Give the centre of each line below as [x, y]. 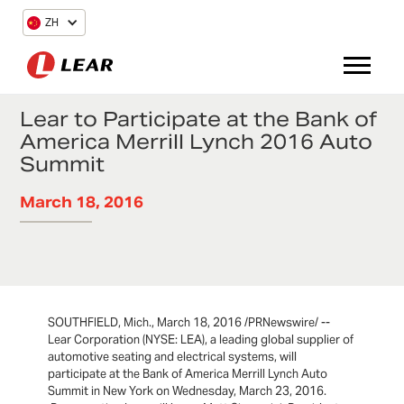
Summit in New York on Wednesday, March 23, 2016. [188, 391]
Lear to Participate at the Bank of [199, 119]
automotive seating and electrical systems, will [173, 357]
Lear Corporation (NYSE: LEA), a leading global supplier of [201, 340]
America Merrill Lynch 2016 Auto [197, 142]
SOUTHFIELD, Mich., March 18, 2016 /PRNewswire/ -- [189, 323]
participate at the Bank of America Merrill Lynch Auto [188, 374]
